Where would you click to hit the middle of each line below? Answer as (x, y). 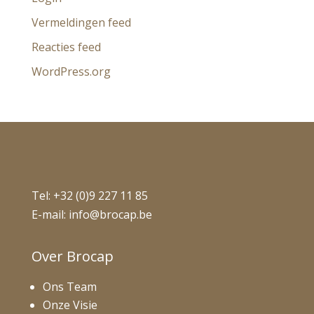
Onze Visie (70, 305)
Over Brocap (72, 256)
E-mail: (50, 214)
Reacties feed (66, 47)
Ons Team (69, 286)
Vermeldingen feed (81, 22)
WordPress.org (71, 71)
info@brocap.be (110, 214)
